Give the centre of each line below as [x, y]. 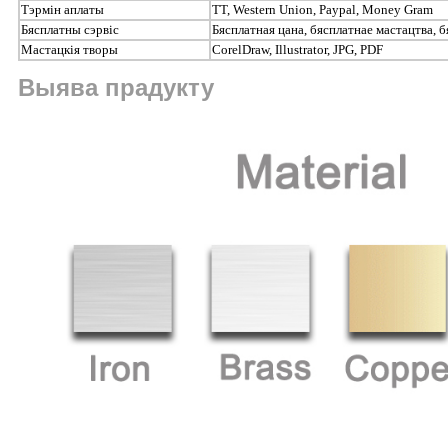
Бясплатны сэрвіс [70, 29]
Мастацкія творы [69, 49]
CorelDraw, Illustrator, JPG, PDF [297, 49]
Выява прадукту [116, 87]
